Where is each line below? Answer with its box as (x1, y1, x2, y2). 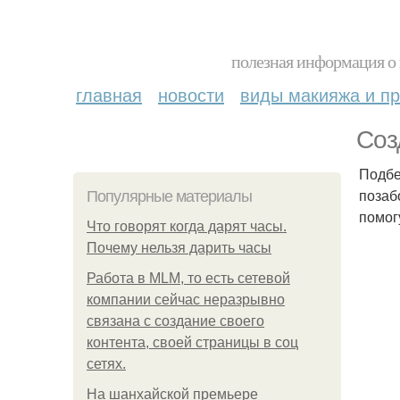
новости (158, 81, 224, 107)
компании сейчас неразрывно (87, 292, 285, 307)
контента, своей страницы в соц (87, 335, 298, 350)
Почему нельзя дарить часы (87, 240, 271, 255)
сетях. (87, 356, 126, 371)
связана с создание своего (87, 313, 264, 329)
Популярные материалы (87, 187, 252, 205)
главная (76, 81, 142, 107)
